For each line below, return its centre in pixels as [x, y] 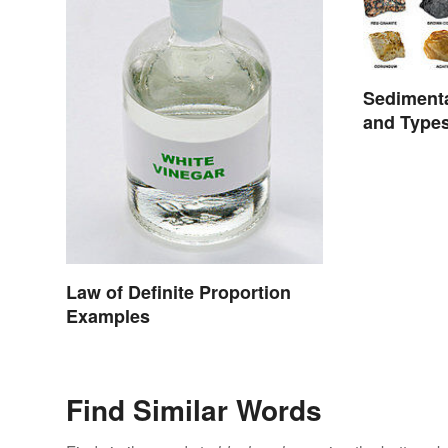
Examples [108, 315]
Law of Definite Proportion [178, 291]
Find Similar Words [194, 409]
